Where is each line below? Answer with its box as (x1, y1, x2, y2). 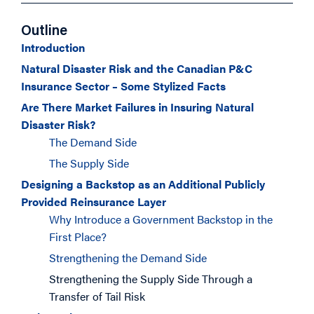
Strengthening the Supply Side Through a (49, 271, 252, 287)
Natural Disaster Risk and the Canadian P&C (21, 60, 252, 76)
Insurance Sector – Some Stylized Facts (21, 78, 226, 94)
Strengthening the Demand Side (49, 250, 207, 266)
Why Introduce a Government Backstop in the (49, 211, 273, 227)
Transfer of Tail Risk (49, 288, 145, 304)
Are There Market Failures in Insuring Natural (21, 99, 254, 115)
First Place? (49, 228, 107, 245)
